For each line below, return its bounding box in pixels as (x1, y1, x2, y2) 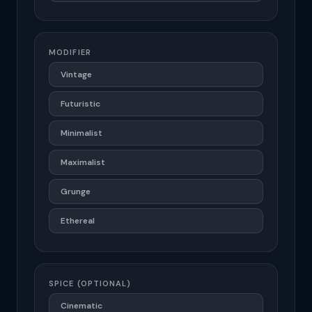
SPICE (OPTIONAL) (49, 279, 132, 288)
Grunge (61, 186, 91, 197)
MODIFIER (49, 47, 91, 57)
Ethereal (61, 215, 95, 226)
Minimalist (61, 127, 102, 139)
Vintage (61, 69, 92, 80)
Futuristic (61, 98, 100, 109)
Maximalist (61, 157, 105, 168)
